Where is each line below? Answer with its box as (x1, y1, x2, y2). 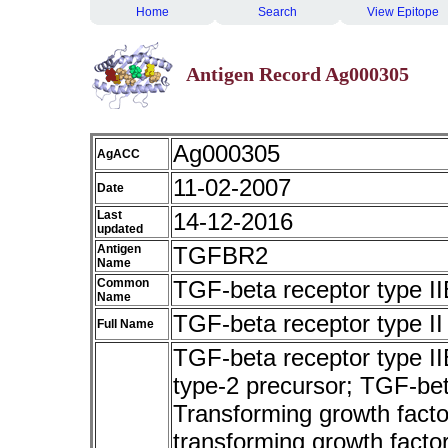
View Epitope (366, 5, 439, 19)
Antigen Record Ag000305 (186, 63, 409, 85)
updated (97, 222, 143, 236)
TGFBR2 (173, 242, 268, 269)
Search (258, 5, 297, 19)
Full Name (97, 317, 154, 331)
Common (97, 276, 149, 290)
